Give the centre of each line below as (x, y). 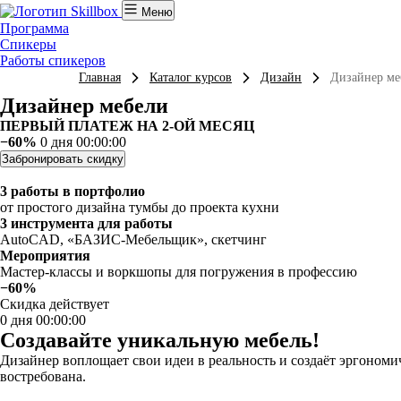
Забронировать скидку (63, 159)
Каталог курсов (191, 77)
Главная (100, 77)
